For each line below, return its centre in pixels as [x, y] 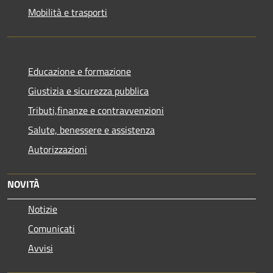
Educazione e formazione [80, 71]
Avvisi [41, 248]
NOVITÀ [23, 184]
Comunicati [51, 228]
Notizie [43, 209]
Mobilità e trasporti [68, 12]
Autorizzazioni [58, 149]
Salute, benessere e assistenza [91, 129]
